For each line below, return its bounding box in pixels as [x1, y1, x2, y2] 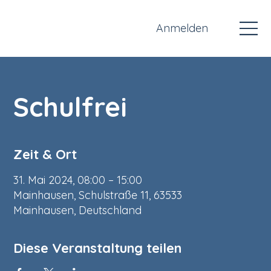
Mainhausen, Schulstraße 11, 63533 [13, 188, 183, 202]
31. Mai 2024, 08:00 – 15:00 [13, 172, 143, 187]
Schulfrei [13, 90, 128, 123]
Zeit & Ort [13, 145, 77, 163]
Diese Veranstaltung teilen [13, 239, 182, 256]
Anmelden [156, 21, 209, 36]
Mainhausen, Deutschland [13, 203, 142, 217]
